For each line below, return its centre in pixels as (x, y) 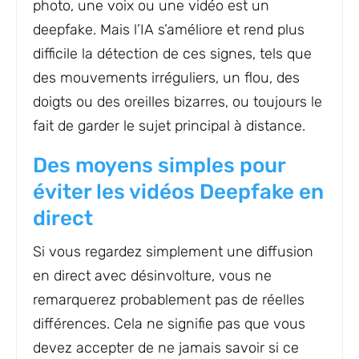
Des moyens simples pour (159, 166)
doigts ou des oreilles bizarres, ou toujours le (177, 102)
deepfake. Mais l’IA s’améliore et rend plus (169, 30)
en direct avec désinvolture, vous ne (152, 276)
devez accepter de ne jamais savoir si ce (166, 348)
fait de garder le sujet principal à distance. (169, 126)
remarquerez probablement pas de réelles (169, 300)
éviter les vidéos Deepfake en (178, 192)
